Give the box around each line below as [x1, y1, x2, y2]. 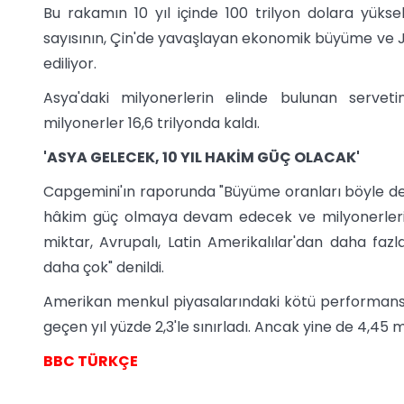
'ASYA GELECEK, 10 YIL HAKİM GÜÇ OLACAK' [43, 147, 360, 169]
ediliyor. [43, 53, 96, 75]
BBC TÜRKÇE [43, 351, 138, 372]
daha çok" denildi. [43, 257, 164, 279]
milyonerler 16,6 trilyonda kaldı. [43, 113, 260, 134]
